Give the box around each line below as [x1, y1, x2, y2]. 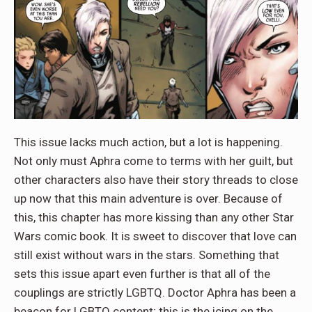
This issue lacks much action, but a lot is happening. [14, 134, 283, 149]
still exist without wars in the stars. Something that [14, 247, 279, 262]
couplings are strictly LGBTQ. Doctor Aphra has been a [14, 285, 296, 299]
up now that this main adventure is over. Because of [14, 191, 283, 205]
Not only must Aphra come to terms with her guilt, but [14, 153, 293, 168]
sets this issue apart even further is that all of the [14, 266, 270, 281]
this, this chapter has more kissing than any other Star [14, 210, 294, 224]
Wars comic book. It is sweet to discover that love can [14, 228, 297, 243]
